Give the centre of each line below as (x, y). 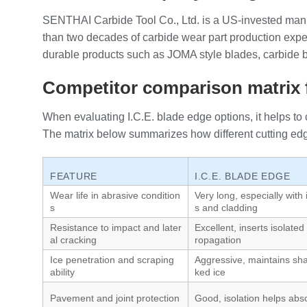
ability (62, 272)
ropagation (218, 240)
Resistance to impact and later (116, 227)
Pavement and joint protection (115, 298)
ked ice (210, 272)
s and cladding (226, 207)
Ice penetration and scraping (112, 259)
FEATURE (74, 176)
